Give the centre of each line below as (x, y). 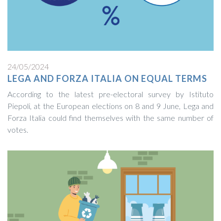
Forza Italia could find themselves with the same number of (110, 118)
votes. (18, 130)
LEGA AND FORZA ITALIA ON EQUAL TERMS (107, 79)
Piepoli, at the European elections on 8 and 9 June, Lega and (110, 106)
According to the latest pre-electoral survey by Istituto (110, 94)
